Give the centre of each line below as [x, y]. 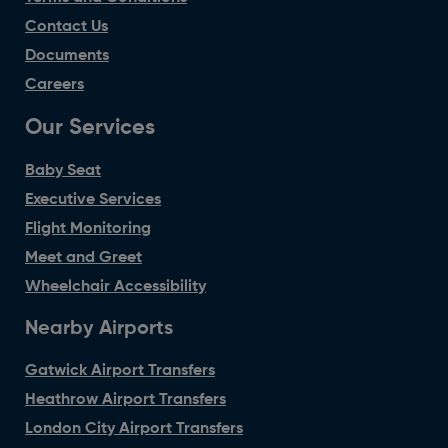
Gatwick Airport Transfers [120, 371]
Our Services [90, 128]
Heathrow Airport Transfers [125, 400]
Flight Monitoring [88, 229]
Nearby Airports [99, 329]
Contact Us [66, 27]
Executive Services [93, 200]
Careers [54, 85]
